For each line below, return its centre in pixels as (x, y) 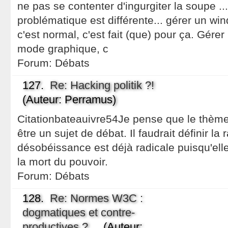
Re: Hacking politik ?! (102, 85)
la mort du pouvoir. (62, 162)
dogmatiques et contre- (78, 212)
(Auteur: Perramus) (69, 99)
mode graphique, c (63, 49)
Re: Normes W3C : (96, 198)
